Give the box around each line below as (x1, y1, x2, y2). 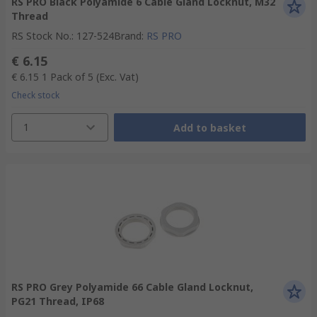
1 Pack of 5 (42, 70, 93, 83)
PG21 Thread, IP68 (11, 294, 104, 308)
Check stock (11, 89, 59, 101)
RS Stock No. (11, 29, 71, 42)
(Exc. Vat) (96, 70, 139, 83)
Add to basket (173, 120, 246, 134)
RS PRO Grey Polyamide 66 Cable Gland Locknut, (11, 280, 253, 294)
